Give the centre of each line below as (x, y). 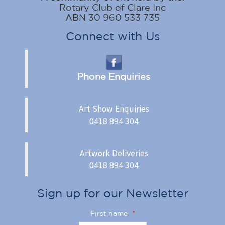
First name (110, 213)
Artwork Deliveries (114, 153)
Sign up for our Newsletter (113, 193)
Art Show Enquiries (114, 109)
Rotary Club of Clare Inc (113, 7)
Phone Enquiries (114, 76)
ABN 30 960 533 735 (113, 17)
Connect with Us (113, 36)
